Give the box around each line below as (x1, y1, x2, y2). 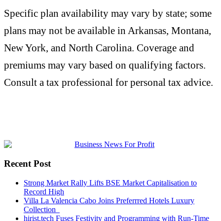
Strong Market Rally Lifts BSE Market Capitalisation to (24, 178, 197, 187)
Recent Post (4, 158, 51, 169)
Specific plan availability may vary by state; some (4, 7, 212, 19)
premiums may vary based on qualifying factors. (4, 59, 206, 71)
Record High (24, 187, 64, 196)
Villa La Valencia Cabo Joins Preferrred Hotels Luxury (24, 196, 194, 205)
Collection (24, 205, 60, 214)
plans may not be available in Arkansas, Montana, (4, 24, 211, 36)
